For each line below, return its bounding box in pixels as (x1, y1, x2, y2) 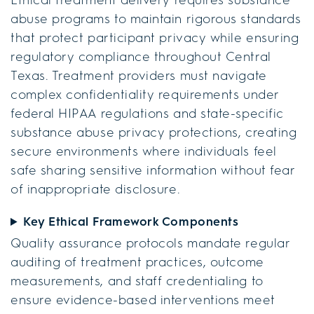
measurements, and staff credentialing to (11, 272, 264, 289)
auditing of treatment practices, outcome (11, 253, 264, 271)
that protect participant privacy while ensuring (11, 29, 299, 46)
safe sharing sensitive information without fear (11, 161, 296, 179)
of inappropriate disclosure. (11, 180, 181, 198)
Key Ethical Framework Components (23, 213, 239, 229)
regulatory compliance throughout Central (11, 48, 271, 65)
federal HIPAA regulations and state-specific (11, 104, 284, 122)
